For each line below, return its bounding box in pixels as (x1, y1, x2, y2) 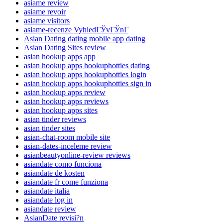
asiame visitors (24, 16, 70, 25)
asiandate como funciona (24, 160, 102, 169)
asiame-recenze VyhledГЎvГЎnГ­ (24, 25, 128, 34)
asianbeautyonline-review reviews (24, 151, 130, 160)
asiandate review (24, 205, 76, 214)
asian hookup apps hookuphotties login (24, 70, 146, 79)
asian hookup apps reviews (24, 97, 109, 106)
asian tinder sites (24, 124, 75, 133)
